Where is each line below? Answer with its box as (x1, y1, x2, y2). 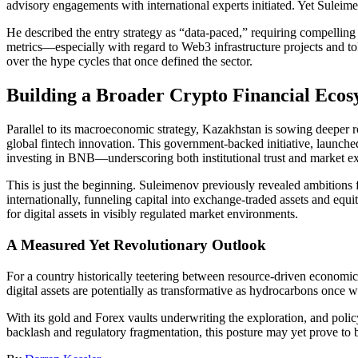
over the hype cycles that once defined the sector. (6, 54, 253, 69)
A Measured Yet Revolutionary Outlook (6, 236, 266, 253)
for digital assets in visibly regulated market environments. (6, 207, 298, 221)
